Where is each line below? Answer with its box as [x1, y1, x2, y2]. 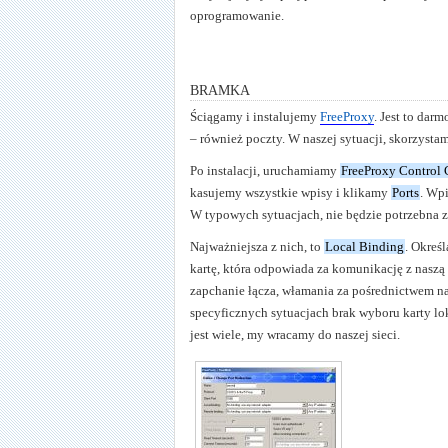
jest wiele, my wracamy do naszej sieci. [190, 326, 400, 342]
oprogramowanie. [190, 7, 284, 23]
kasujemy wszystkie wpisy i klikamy [190, 184, 391, 200]
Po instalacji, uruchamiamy [190, 162, 340, 178]
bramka [190, 76, 250, 99]
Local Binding [325, 238, 404, 254]
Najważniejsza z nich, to [190, 238, 324, 254]
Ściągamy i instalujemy [190, 108, 320, 124]
